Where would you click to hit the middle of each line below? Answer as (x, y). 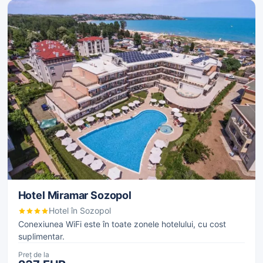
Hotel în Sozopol (80, 211)
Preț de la (33, 254)
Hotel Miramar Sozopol (75, 195)
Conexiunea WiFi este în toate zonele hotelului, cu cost (122, 224)
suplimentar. (41, 237)
